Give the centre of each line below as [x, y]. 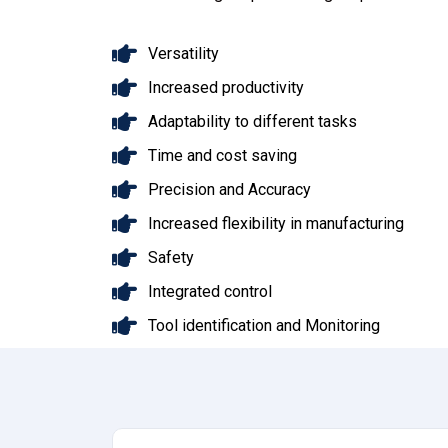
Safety [171, 257]
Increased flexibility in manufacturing [276, 223]
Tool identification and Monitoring [264, 325]
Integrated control [210, 291]
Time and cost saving [223, 155]
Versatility [184, 53]
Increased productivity [226, 87]
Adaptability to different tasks [253, 121]
